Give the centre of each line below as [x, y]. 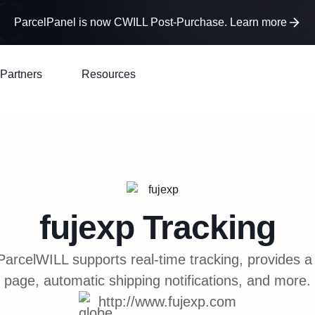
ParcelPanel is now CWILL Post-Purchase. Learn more [150, 22]
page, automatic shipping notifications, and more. [157, 281]
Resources [109, 74]
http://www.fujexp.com [167, 302]
